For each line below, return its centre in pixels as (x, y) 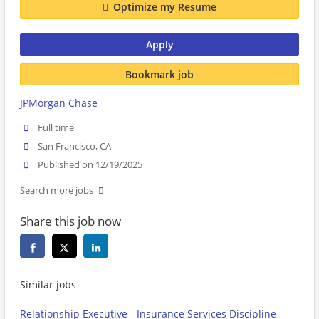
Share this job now (70, 221)
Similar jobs (48, 285)
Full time (56, 128)
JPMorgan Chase (59, 103)
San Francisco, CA (75, 147)
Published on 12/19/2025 (90, 165)
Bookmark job (159, 74)
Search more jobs (57, 191)
